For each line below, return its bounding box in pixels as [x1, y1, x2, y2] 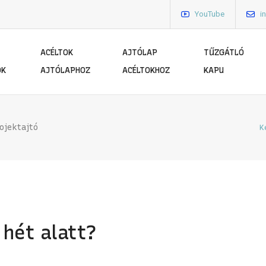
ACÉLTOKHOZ [122, 65, 170, 75]
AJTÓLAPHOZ [40, 65, 91, 75]
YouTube [195, 9, 224, 18]
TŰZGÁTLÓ [204, 47, 245, 58]
